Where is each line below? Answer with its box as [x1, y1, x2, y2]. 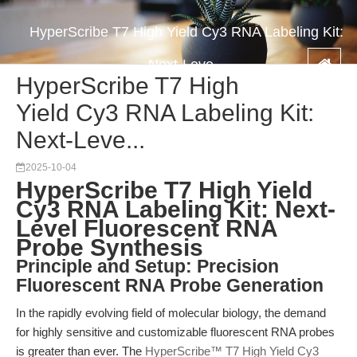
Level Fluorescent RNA [16, 215, 277, 241]
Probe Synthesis [16, 234, 203, 261]
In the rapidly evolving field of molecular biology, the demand [16, 306, 326, 320]
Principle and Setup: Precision [16, 257, 279, 277]
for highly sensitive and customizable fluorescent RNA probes [16, 325, 335, 339]
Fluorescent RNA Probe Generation [16, 276, 324, 296]
